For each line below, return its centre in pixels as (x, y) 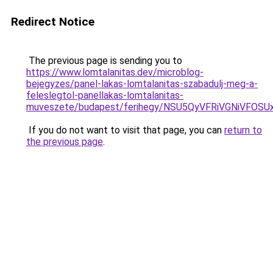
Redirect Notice (53, 22)
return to (243, 130)
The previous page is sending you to (104, 61)
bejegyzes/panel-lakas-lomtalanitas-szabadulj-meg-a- (142, 84)
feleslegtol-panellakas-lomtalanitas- (105, 95)
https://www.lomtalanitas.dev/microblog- (115, 72)
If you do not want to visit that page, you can (125, 130)
